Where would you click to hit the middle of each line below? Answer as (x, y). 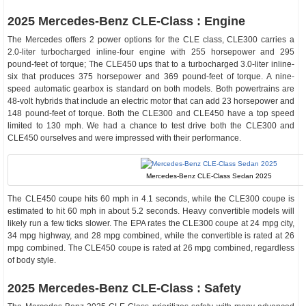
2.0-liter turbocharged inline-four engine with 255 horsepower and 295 (151, 52)
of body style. (32, 260)
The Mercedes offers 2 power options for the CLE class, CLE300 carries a (151, 40)
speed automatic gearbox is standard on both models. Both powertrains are (151, 89)
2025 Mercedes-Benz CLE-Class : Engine (127, 21)
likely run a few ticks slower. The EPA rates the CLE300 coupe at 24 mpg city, (151, 223)
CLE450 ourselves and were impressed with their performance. (125, 138)
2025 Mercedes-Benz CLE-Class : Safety (125, 288)
